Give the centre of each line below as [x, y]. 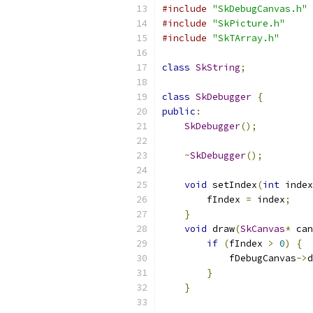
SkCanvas [263, 229]
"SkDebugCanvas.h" [260, 9]
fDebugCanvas [229, 258]
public [179, 111]
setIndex [232, 185]
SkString [218, 67]
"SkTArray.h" [246, 38]
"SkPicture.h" [249, 23]
